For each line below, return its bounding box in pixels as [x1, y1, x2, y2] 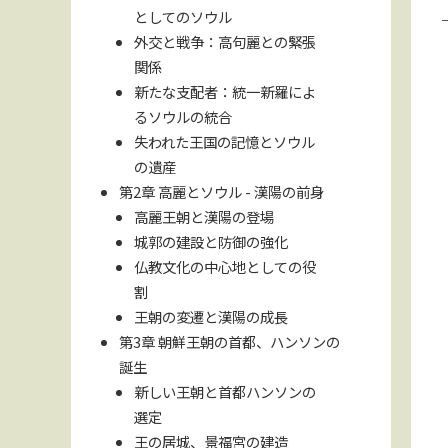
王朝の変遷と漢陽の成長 [133, 305, 288, 327]
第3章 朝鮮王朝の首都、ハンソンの [119, 330, 341, 352]
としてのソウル [133, 5, 232, 27]
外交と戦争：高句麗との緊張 [133, 30, 316, 52]
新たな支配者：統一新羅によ [133, 80, 316, 102]
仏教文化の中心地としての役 [133, 255, 316, 277]
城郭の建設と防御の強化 [133, 230, 288, 252]
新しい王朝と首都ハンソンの [133, 380, 316, 402]
